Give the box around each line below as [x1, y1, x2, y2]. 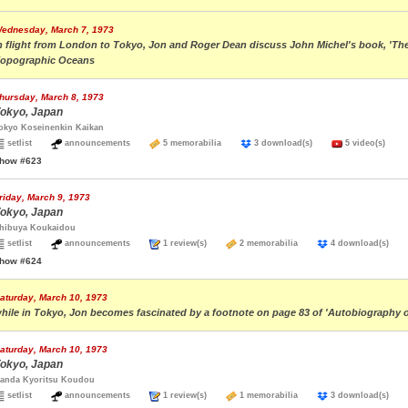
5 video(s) [342, 138, 385, 148]
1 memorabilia [237, 391, 317, 400]
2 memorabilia [237, 239, 317, 248]
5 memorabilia [160, 138, 240, 148]
